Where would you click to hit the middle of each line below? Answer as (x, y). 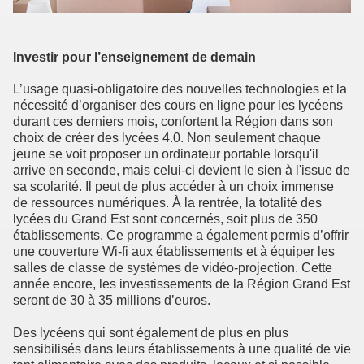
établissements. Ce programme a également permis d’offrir (181, 236)
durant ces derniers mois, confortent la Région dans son (173, 122)
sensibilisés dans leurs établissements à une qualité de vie (182, 349)
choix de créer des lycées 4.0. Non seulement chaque (167, 138)
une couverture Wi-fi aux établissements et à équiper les (174, 252)
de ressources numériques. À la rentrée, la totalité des (167, 203)
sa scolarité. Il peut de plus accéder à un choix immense (173, 187)
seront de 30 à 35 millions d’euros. (112, 301)
